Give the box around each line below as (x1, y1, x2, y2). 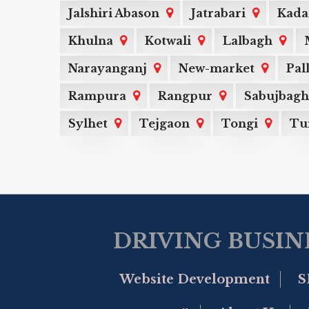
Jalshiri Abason (68, 6, 159, 20)
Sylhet (68, 117, 108, 130)
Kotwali (145, 34, 191, 48)
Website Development (119, 272, 270, 288)
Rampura (68, 89, 126, 103)
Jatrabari (191, 6, 246, 20)
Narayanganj (68, 61, 147, 75)
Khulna (68, 34, 113, 48)
